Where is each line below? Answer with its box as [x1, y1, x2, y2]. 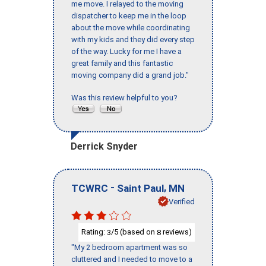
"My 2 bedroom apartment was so [71, 242, 188, 252]
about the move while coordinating [71, 23, 190, 33]
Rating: [81, 227, 107, 237]
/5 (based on [111, 227, 157, 237]
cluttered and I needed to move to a [71, 254, 192, 264]
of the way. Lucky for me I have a [71, 47, 182, 56]
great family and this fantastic [71, 59, 173, 68]
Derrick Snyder [71, 141, 138, 153]
